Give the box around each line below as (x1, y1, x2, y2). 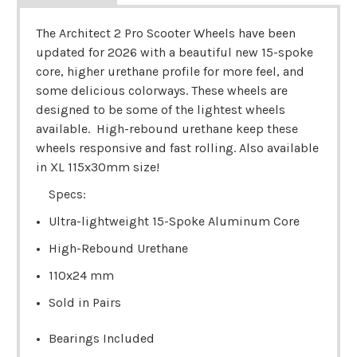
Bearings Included (48, 330, 155, 346)
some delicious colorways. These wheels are (35, 82, 288, 98)
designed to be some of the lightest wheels (35, 101, 285, 117)
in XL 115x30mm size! (35, 159, 159, 175)
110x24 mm (48, 267, 114, 283)
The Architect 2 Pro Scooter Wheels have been (35, 25, 296, 41)
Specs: (35, 186, 86, 202)
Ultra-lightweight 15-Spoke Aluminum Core (48, 213, 300, 229)
